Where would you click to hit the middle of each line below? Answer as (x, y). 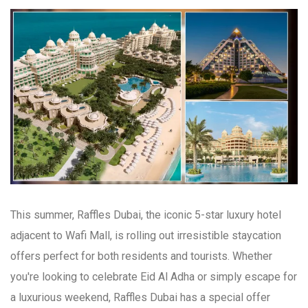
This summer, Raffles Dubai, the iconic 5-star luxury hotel (146, 215)
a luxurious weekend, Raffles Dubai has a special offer (140, 298)
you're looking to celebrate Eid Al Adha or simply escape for (154, 277)
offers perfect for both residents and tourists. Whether (141, 256)
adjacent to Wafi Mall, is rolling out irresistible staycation (146, 236)
